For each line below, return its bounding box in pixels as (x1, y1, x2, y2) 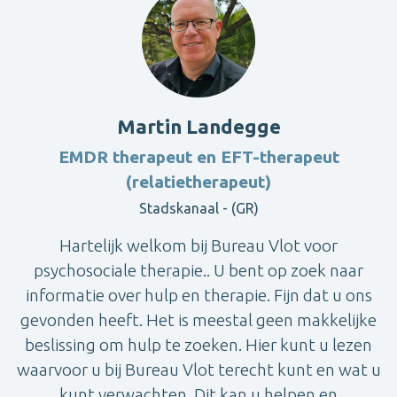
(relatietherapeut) (126, 172, 271, 192)
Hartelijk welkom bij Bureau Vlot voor (59, 236, 338, 256)
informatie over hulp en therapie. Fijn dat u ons (25, 285, 372, 306)
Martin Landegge (116, 115, 281, 138)
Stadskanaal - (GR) (138, 200, 259, 217)
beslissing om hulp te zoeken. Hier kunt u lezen (25, 335, 372, 355)
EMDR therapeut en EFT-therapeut (58, 147, 339, 167)
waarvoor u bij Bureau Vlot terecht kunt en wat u (16, 360, 381, 380)
